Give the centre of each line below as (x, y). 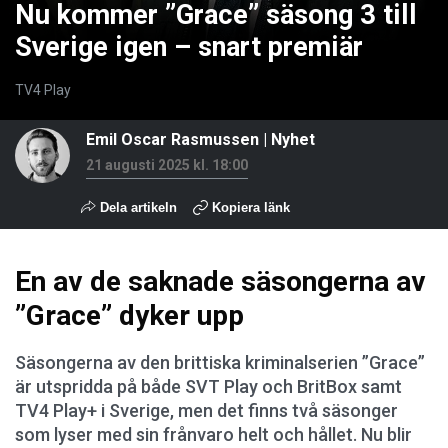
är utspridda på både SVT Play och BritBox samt (208, 386)
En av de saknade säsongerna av (220, 281)
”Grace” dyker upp (129, 315)
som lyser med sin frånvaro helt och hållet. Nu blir (213, 434)
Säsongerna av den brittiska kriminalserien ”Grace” (220, 362)
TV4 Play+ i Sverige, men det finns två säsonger (206, 410)
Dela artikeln (136, 207)
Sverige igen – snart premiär (189, 47)
